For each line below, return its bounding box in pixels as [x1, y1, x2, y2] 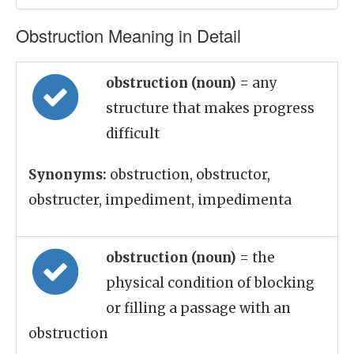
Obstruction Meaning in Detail [16, 23, 241, 47]
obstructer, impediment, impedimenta [28, 191, 292, 209]
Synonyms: [28, 166, 107, 183]
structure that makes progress [106, 100, 314, 117]
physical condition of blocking [106, 274, 314, 292]
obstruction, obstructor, [107, 166, 270, 183]
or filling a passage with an [106, 299, 291, 317]
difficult [106, 125, 160, 142]
